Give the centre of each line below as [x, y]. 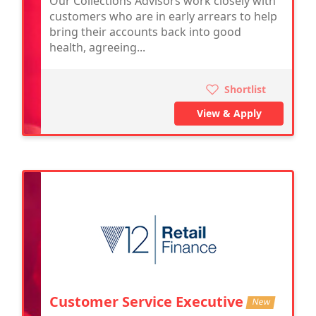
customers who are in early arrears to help [163, 16]
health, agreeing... [97, 47]
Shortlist [244, 89]
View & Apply [229, 113]
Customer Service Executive [148, 301]
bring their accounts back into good [145, 31]
